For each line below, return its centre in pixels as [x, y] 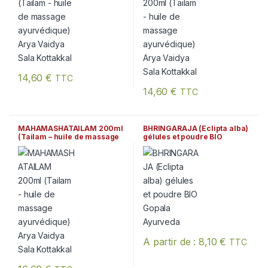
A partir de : [171, 241]
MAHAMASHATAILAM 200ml [71, 129]
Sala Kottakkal [44, 154]
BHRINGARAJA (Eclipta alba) [196, 129]
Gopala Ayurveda [175, 145]
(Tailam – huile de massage [68, 137]
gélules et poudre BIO [183, 137]
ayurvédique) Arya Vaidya [66, 145]
